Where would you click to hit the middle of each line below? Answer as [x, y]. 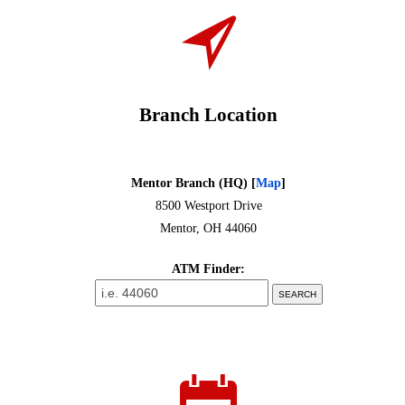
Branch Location [209, 114]
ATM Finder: [209, 268]
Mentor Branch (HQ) [192, 183]
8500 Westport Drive [208, 205]
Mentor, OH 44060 [209, 228]
